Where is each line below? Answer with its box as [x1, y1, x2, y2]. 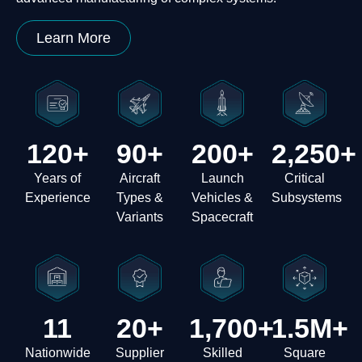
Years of [34, 170, 81, 185]
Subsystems [271, 190, 342, 204]
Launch [200, 170, 244, 185]
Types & [116, 190, 163, 204]
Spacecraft [192, 209, 253, 224]
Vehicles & [192, 190, 253, 204]
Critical [284, 170, 325, 185]
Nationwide [24, 346, 90, 360]
